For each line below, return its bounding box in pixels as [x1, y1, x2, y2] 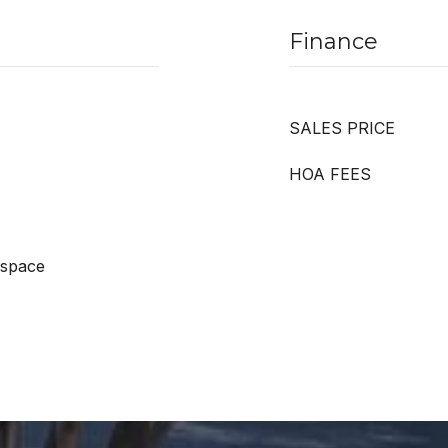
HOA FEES [289, 164, 371, 184]
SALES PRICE [289, 118, 395, 138]
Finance [289, 28, 378, 55]
